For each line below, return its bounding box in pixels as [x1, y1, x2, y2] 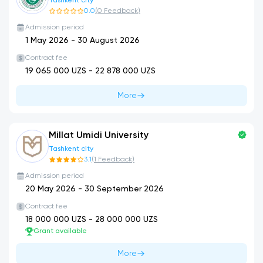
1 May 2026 [25, 36, 69, 45]
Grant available [33, 228, 87, 235]
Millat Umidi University [49, 131, 149, 140]
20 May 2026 [25, 185, 76, 193]
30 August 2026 [77, 36, 140, 45]
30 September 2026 [85, 185, 164, 193]
